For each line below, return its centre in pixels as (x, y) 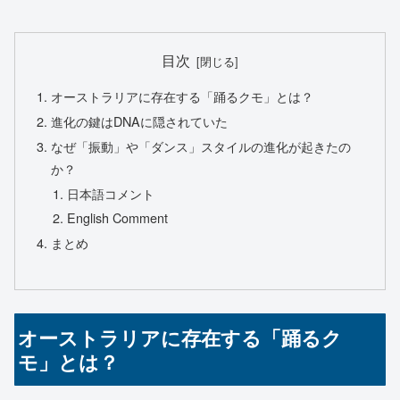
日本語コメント (110, 193)
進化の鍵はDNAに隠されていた (140, 121)
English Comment (117, 218)
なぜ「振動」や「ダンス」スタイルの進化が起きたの (201, 146)
